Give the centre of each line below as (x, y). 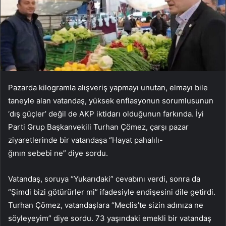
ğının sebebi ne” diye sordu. (58, 153)
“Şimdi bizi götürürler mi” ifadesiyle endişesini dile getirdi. (112, 192)
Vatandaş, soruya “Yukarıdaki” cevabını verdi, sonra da (104, 179)
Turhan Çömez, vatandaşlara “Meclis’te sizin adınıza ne (106, 205)
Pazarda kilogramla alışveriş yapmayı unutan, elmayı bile (108, 88)
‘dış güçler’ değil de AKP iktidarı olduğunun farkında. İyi (106, 114)
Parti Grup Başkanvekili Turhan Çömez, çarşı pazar (98, 127)
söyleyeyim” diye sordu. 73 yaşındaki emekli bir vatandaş (110, 218)
